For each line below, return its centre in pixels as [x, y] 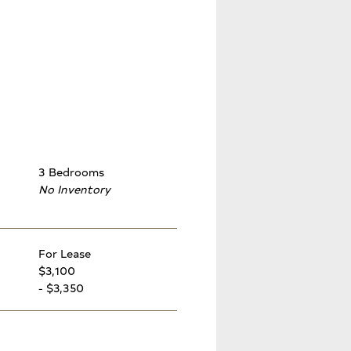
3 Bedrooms [71, 171]
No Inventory [74, 188]
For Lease [65, 253]
